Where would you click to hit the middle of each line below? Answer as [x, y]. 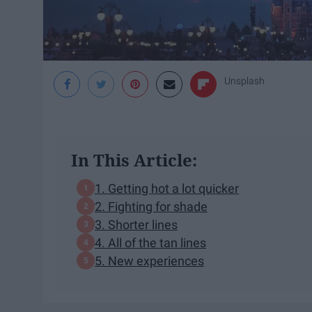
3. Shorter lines [136, 224]
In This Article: [134, 160]
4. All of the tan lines [150, 242]
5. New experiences [149, 260]
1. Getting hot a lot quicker [167, 188]
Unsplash [244, 81]
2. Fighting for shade [151, 206]
